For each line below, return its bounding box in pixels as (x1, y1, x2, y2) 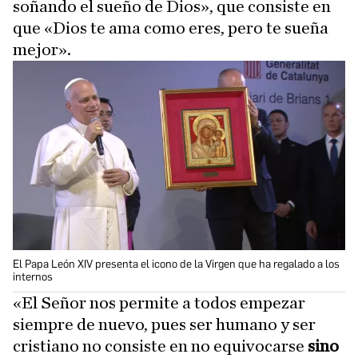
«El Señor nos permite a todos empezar (13, 293, 305, 312)
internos (13, 269, 53, 284)
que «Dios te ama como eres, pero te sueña (13, 18, 328, 37)
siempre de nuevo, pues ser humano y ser (13, 315, 316, 333)
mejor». (13, 40, 71, 58)
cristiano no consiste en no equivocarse (13, 336, 304, 355)
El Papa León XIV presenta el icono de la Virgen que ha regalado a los (13, 257, 340, 271)
